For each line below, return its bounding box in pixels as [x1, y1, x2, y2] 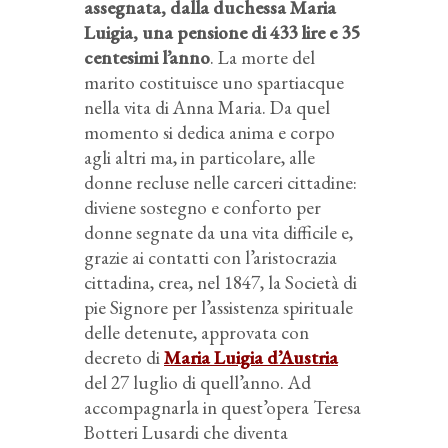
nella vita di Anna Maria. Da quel [84, 94, 330, 120]
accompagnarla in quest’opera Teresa [84, 394, 361, 420]
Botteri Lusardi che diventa [84, 419, 288, 445]
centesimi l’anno [84, 44, 210, 70]
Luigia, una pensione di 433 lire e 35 [84, 19, 359, 45]
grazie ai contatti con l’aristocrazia [84, 244, 337, 270]
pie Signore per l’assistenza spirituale [84, 294, 353, 320]
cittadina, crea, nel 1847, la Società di [84, 269, 357, 295]
